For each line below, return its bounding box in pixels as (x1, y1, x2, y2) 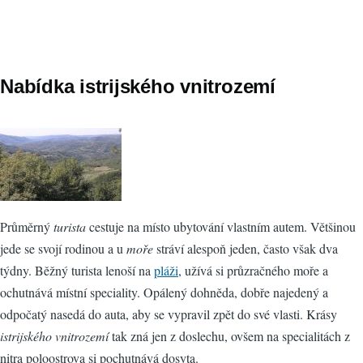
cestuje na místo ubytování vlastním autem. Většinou (86, 218, 356, 236)
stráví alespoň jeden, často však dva (153, 240, 338, 258)
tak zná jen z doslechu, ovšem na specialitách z (109, 327, 350, 345)
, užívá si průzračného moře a (178, 262, 328, 280)
